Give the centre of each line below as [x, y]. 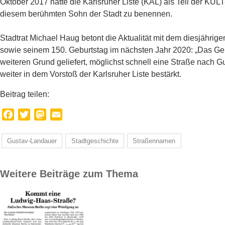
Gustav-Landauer [32, 141]
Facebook [32, 115]
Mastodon [64, 115]
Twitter [42, 115]
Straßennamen [154, 141]
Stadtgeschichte [95, 141]
